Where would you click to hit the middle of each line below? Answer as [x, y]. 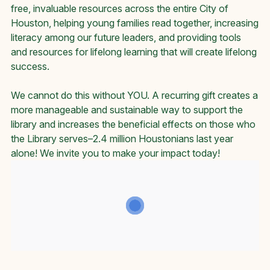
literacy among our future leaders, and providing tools [126, 38]
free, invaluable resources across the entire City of [120, 9]
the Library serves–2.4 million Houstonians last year [122, 139]
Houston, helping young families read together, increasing [135, 23]
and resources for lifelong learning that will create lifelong [134, 52]
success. [30, 67]
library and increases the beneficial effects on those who [133, 124]
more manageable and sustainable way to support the [127, 110]
